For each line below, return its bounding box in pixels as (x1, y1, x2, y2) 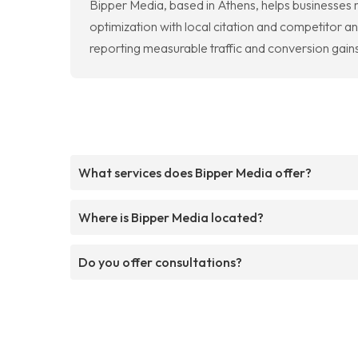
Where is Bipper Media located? (78, 209, 264, 225)
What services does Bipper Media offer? (78, 164, 312, 181)
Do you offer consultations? (78, 253, 242, 270)
